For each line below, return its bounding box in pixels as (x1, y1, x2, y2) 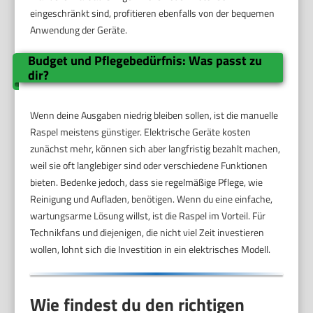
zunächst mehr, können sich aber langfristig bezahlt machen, (30, 141, 281, 156)
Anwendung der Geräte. (30, 22, 128, 38)
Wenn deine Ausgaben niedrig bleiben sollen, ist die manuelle (30, 108, 279, 123)
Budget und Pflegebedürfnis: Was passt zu (27, 51, 262, 71)
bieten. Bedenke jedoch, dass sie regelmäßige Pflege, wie (30, 175, 263, 190)
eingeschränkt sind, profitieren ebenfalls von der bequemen (30, 6, 275, 21)
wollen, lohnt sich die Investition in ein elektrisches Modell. (30, 242, 271, 257)
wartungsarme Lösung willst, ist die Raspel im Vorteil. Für (30, 208, 266, 224)
